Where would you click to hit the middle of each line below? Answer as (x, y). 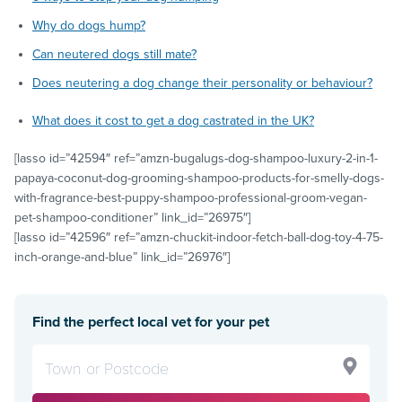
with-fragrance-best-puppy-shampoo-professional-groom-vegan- (191, 197)
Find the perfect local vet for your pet (151, 322)
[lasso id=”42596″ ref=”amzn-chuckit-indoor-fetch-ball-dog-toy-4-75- (199, 237)
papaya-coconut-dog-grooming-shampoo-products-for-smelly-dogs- (199, 178)
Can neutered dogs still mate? (114, 54)
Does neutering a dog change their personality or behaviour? (202, 83)
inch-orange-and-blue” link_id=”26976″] (122, 257)
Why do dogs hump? (89, 25)
